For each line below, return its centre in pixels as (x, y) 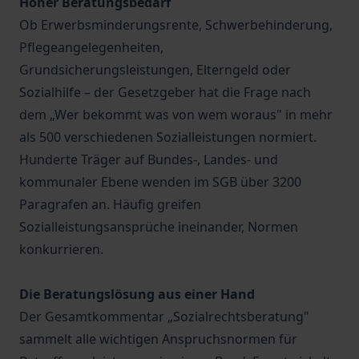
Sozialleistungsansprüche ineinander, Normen (159, 227)
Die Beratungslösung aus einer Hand (137, 294)
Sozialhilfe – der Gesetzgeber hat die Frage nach (165, 92)
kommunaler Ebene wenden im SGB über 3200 (160, 182)
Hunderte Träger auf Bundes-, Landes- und (149, 159)
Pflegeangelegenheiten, (91, 47)
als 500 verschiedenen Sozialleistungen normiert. (168, 137)
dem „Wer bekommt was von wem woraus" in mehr (176, 115)
